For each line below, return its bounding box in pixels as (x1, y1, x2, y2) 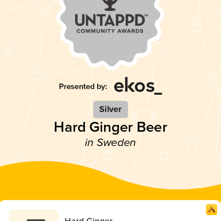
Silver (99, 104, 122, 115)
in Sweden (85, 136, 136, 149)
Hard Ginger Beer (54, 118, 167, 136)
